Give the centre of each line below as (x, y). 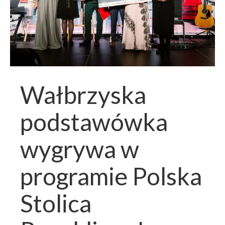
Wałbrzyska (83, 95)
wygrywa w (80, 149)
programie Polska (111, 176)
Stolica (56, 203)
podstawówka (94, 122)
